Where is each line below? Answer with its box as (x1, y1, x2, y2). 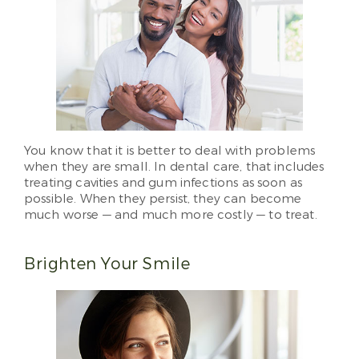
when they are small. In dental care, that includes (24, 158, 325, 175)
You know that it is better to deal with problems (24, 142, 316, 159)
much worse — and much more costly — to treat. (24, 206, 317, 223)
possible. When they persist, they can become (24, 190, 302, 207)
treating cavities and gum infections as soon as (24, 174, 303, 191)
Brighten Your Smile (24, 252, 191, 275)
